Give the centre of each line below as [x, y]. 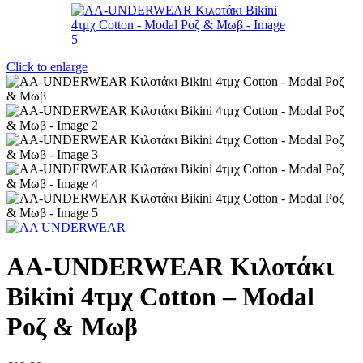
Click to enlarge [47, 66]
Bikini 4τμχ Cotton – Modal [160, 297]
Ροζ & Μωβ [72, 327]
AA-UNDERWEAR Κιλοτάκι [170, 267]
